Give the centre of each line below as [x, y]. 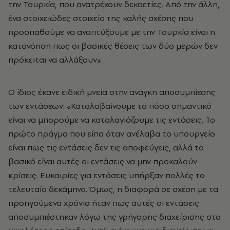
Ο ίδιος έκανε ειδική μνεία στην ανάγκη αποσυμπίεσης [112, 92]
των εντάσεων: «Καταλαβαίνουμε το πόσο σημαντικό [110, 106]
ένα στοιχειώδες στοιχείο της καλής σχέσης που [101, 18]
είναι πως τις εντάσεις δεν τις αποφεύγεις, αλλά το [106, 147]
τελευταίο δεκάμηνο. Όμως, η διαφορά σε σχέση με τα [113, 189]
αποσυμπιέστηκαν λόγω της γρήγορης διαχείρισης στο [114, 217]
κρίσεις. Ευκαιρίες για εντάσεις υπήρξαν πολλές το [107, 175]
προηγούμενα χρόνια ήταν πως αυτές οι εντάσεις [104, 203]
